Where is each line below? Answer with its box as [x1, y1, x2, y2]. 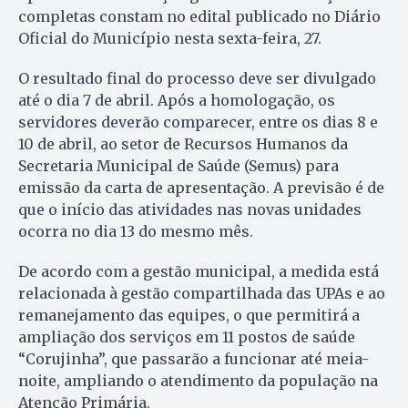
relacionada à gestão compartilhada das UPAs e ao [18, 283, 385, 302]
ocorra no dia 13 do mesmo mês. [18, 221, 253, 240]
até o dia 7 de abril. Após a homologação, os [18, 90, 335, 109]
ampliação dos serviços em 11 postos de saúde [18, 327, 355, 346]
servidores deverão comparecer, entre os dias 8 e [18, 112, 378, 131]
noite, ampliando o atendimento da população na [18, 371, 378, 390]
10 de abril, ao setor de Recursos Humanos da [18, 134, 348, 153]
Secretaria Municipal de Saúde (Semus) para [18, 156, 339, 175]
